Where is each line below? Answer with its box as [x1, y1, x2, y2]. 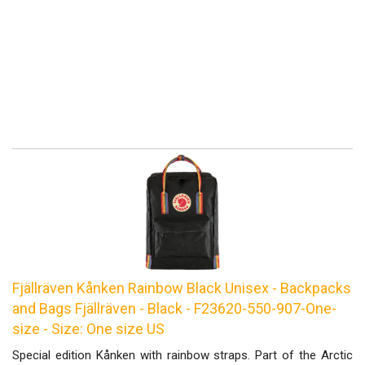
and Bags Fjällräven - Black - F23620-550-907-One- [12, 300, 336, 317]
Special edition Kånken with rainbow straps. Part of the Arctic [12, 348, 353, 363]
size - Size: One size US [12, 320, 165, 337]
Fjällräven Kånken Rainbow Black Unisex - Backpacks [12, 279, 351, 297]
